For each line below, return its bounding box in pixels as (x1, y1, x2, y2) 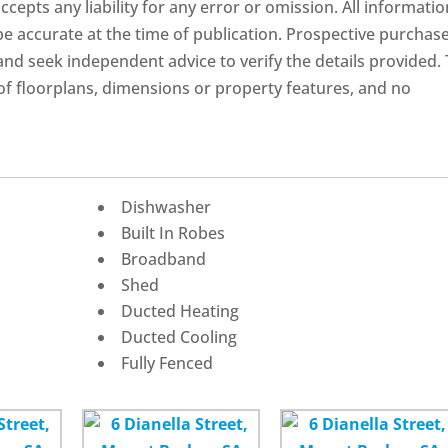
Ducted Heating (121, 300, 240, 322)
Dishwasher (121, 196, 212, 218)
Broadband (121, 248, 207, 270)
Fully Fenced (121, 352, 214, 374)
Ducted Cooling (121, 326, 238, 348)
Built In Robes (121, 222, 226, 244)
